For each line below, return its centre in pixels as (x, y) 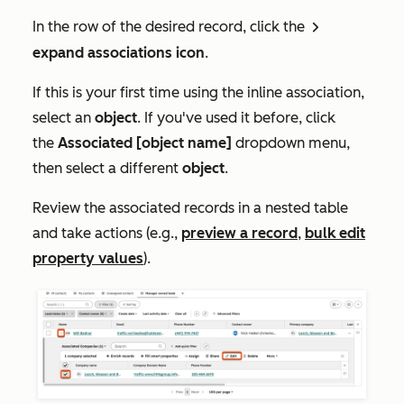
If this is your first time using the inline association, (198, 92)
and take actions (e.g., (107, 233)
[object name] (182, 142)
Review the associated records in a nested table (190, 207)
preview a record (239, 233)
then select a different (107, 168)
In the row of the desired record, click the (170, 26)
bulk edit (335, 233)
